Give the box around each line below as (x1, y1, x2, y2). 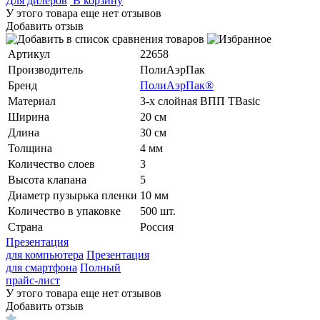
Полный (80, 261, 121, 274)
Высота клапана (8, 173, 86, 186)
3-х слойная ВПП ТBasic (140, 94, 260, 107)
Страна (8, 220, 43, 233)
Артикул (8, 47, 50, 60)
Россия (140, 220, 174, 233)
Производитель (8, 63, 83, 76)
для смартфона (6, 261, 77, 274)
